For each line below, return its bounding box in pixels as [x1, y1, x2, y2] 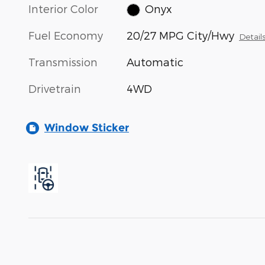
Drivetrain [28, 82, 81, 95]
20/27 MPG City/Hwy [127, 29, 235, 42]
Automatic [127, 56, 184, 69]
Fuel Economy [28, 29, 103, 42]
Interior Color [28, 2, 98, 15]
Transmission [28, 56, 98, 69]
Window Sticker [44, 121, 129, 135]
